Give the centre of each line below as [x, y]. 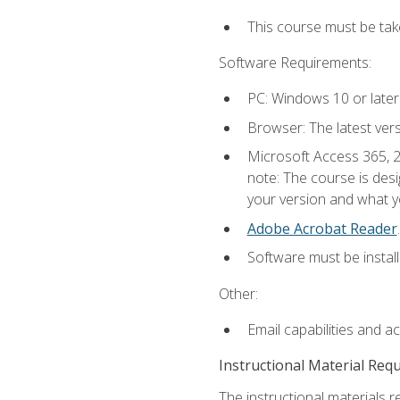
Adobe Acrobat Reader [322, 228]
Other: [238, 293]
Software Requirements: [295, 62]
